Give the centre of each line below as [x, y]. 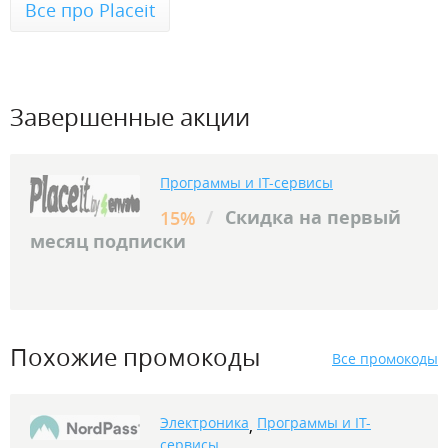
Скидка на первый [310, 217]
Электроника [204, 422]
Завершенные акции [130, 116]
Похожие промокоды [135, 356]
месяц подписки [108, 241]
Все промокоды [385, 358]
